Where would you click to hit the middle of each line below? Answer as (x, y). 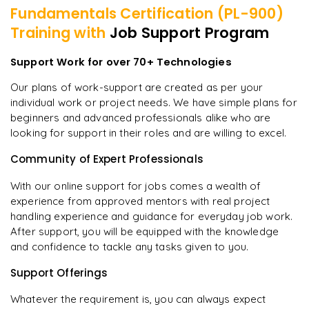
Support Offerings (59, 272)
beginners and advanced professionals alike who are (141, 117)
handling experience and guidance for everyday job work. (152, 216)
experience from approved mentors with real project (140, 201)
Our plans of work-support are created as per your (137, 87)
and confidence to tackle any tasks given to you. (130, 246)
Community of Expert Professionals (107, 159)
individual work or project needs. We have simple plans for (154, 102)
